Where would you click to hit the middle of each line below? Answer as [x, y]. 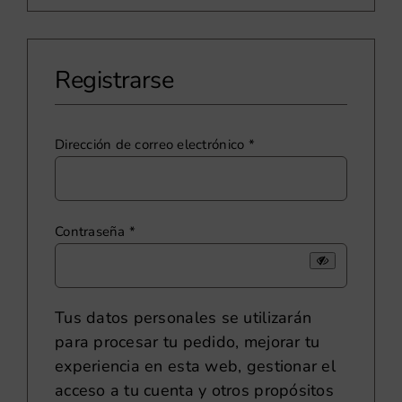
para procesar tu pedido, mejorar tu [187, 342]
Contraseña [92, 232]
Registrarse [114, 80]
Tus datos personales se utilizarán [183, 318]
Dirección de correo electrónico [151, 144]
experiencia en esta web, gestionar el [195, 366]
